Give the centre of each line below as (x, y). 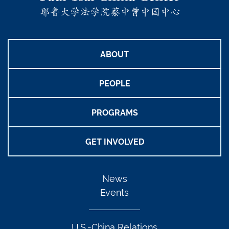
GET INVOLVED (114, 142)
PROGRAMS (114, 113)
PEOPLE (114, 84)
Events (114, 192)
